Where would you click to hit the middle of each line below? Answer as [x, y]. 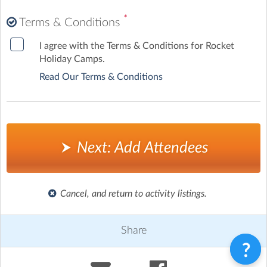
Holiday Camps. [72, 59]
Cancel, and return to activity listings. [133, 194]
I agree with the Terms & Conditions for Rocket [137, 46]
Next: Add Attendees [141, 148]
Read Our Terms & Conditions [101, 77]
